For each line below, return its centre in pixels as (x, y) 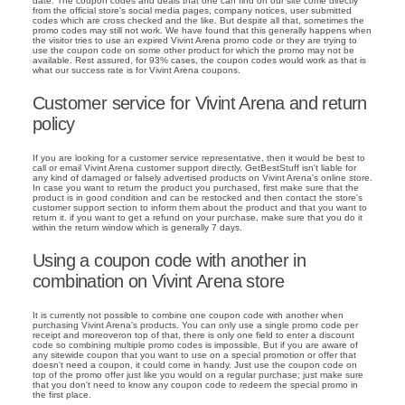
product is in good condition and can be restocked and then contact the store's (198, 197)
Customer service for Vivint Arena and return (200, 104)
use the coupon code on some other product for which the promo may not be (193, 51)
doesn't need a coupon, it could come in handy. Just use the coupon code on (195, 364)
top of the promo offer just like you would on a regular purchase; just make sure (198, 374)
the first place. (62, 394)
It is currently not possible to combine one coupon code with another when (188, 315)
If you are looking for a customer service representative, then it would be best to (199, 157)
